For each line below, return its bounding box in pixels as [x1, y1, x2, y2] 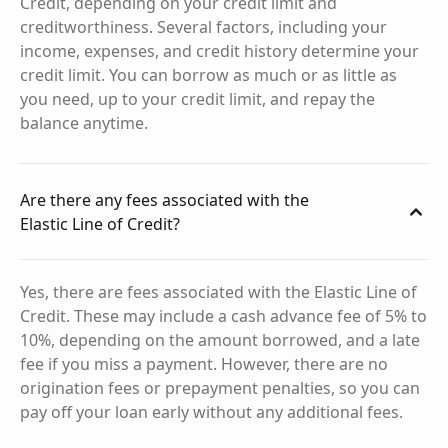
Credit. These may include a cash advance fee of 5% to [20, 305, 427, 327]
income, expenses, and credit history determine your [20, 40, 419, 62]
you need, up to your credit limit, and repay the [20, 88, 375, 110]
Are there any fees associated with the [20, 188, 309, 211]
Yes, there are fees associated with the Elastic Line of [20, 281, 417, 303]
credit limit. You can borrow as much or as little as [20, 64, 397, 86]
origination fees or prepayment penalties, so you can [20, 377, 420, 399]
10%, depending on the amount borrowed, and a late [20, 329, 420, 351]
